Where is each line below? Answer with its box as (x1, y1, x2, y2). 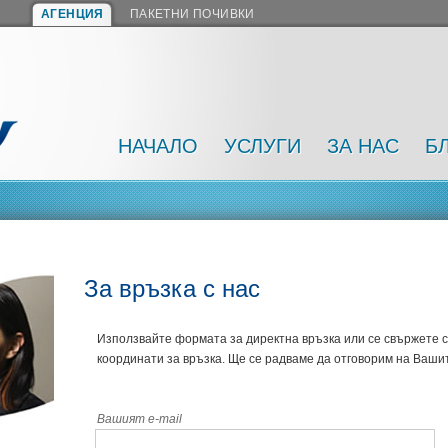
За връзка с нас (84, 274, 260, 302)
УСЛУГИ (224, 135, 301, 157)
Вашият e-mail (97, 411, 182, 426)
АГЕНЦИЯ (41, 7, 104, 21)
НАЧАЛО (118, 135, 198, 157)
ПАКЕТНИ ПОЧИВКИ (129, 7, 255, 21)
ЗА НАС (327, 135, 399, 157)
